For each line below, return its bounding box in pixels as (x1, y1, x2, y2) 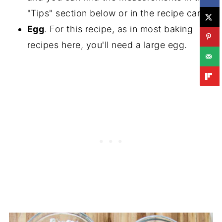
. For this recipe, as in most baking (44, 24, 193, 35)
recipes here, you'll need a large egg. (27, 40, 187, 51)
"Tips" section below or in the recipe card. (27, 8, 209, 19)
